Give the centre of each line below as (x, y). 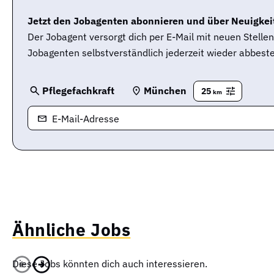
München (165, 91)
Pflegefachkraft (78, 91)
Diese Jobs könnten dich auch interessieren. (110, 263)
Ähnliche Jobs (72, 229)
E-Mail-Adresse (86, 118)
